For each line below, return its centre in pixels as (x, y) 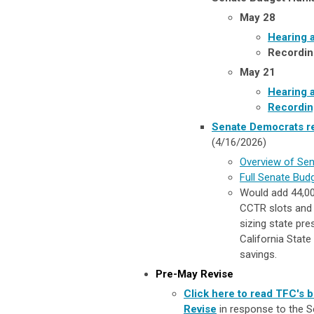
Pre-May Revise (194, 274)
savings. (258, 254)
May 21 (258, 72)
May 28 (258, 17)
